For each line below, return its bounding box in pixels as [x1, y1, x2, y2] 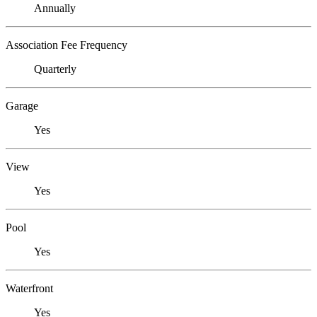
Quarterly [34, 63, 76, 76]
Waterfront [6, 282, 53, 295]
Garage [6, 100, 38, 113]
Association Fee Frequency [6, 39, 127, 52]
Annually [34, 2, 76, 15]
